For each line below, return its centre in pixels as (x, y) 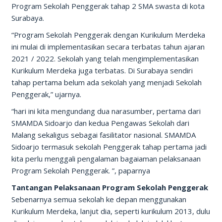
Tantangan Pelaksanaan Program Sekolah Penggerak (110, 187)
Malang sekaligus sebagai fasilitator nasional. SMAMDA (103, 135)
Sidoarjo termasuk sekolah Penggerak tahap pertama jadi (109, 147)
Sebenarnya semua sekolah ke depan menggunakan (99, 199)
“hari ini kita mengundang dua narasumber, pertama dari (106, 111)
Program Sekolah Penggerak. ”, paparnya (81, 170)
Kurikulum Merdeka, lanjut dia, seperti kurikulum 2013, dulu (111, 211)
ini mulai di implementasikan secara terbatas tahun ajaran (108, 47)
